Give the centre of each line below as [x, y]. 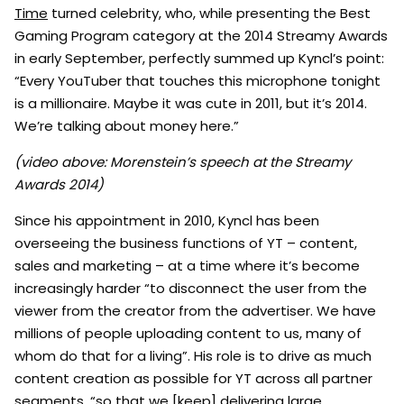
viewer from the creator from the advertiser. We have [195, 311]
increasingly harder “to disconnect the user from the [191, 289]
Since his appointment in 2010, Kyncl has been [167, 221]
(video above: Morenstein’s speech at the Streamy [183, 162]
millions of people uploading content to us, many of [188, 334]
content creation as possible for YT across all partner [193, 379]
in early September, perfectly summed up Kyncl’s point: [199, 59]
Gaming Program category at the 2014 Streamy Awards [201, 36]
